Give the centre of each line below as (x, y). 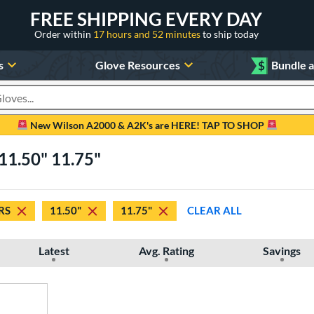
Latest (54, 250)
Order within (63, 34)
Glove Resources (137, 64)
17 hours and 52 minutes (148, 34)
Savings (282, 250)
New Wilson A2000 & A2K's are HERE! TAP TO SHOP (147, 125)
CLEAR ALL (214, 211)
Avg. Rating (166, 250)
